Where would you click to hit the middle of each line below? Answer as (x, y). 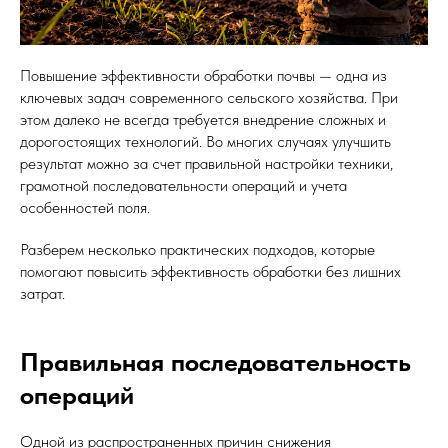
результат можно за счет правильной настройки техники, (206, 163)
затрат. (42, 293)
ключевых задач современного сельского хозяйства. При (209, 97)
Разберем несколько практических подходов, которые (197, 249)
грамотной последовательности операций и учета (183, 185)
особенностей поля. (85, 207)
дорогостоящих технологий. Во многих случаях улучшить (205, 141)
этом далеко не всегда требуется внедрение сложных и (203, 119)
